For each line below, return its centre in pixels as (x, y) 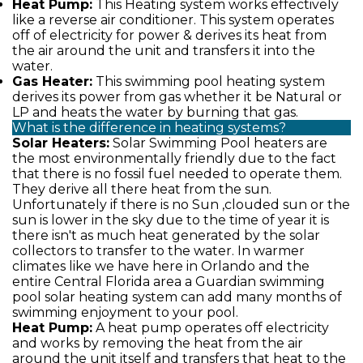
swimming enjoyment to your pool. (125, 312)
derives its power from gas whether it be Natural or (177, 97)
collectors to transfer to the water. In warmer (158, 251)
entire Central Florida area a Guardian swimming (169, 282)
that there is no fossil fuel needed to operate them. (177, 174)
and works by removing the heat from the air (158, 343)
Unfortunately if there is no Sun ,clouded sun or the (181, 205)
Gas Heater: (52, 81)
